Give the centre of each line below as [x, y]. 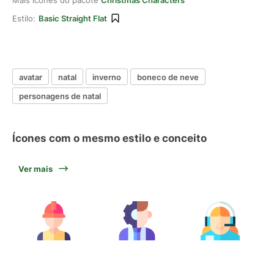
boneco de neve [168, 77]
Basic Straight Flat [73, 18]
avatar [31, 77]
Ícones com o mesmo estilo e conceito [109, 138]
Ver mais [35, 169]
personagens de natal [60, 96]
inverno [107, 77]
